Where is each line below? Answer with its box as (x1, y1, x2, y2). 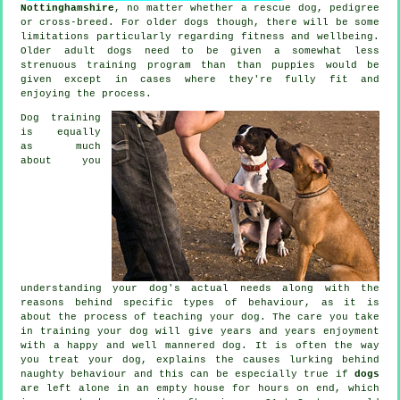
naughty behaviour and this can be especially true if (21, 368, 354, 379)
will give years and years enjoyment (148, 325, 380, 337)
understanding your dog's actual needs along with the (21, 282, 379, 294)
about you (21, 154, 101, 166)
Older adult (21, 45, 108, 56)
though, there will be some (209, 16, 380, 28)
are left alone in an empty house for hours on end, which (21, 382, 379, 394)
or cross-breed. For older (21, 16, 185, 28)
